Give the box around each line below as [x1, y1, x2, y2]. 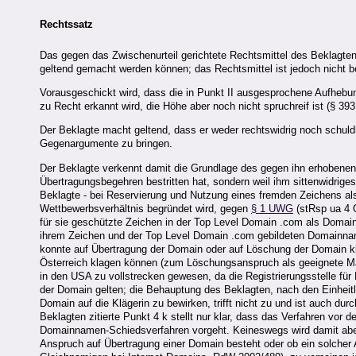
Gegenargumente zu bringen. [40, 137, 172, 150]
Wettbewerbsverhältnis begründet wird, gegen [40, 202, 251, 215]
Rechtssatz [40, 18, 93, 31]
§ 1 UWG [251, 202, 293, 215]
